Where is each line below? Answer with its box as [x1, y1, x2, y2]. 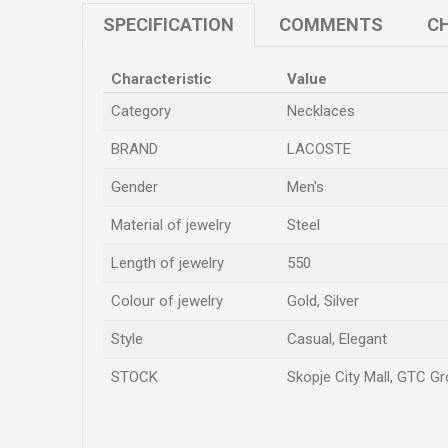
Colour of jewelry [111, 292, 223, 310]
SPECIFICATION [103, 14, 234, 35]
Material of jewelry [111, 216, 231, 234]
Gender [111, 178, 158, 196]
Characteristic [111, 70, 212, 88]
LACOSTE [287, 140, 351, 158]
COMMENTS [279, 14, 383, 35]
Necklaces [287, 102, 355, 120]
